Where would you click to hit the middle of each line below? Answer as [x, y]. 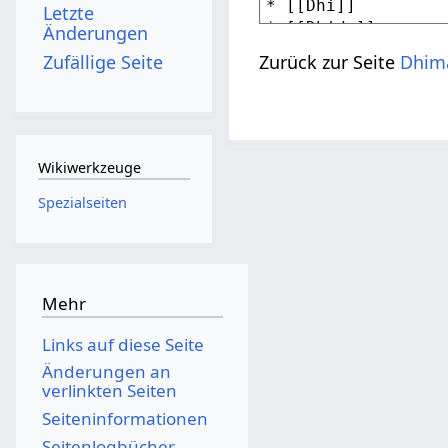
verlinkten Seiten [109, 391]
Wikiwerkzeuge [89, 168]
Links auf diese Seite [122, 344]
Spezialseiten [82, 202]
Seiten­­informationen [124, 418]
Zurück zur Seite [330, 61]
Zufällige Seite [103, 61]
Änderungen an [106, 372]
